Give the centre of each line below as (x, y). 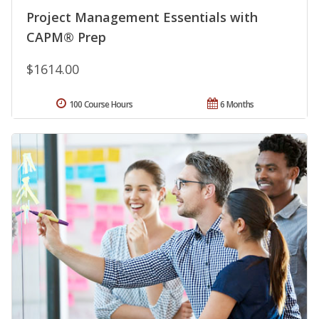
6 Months (237, 104)
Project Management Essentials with (142, 17)
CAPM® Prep (66, 37)
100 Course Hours (101, 104)
